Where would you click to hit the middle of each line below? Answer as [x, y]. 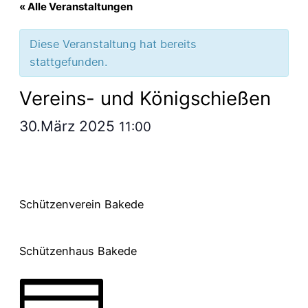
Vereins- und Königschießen [145, 98]
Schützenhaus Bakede [78, 251]
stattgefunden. [68, 62]
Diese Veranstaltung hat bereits [113, 44]
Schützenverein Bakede [81, 205]
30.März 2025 [69, 126]
